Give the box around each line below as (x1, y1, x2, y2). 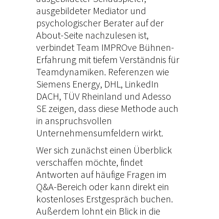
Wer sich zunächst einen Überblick (36, 144, 172, 156)
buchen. (138, 193, 173, 205)
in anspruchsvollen (36, 114, 112, 127)
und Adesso (122, 90, 171, 103)
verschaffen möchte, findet (36, 156, 143, 169)
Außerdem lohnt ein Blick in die (36, 205, 160, 218)
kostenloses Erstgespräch (36, 193, 138, 205)
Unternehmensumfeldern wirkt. (36, 127, 163, 139)
